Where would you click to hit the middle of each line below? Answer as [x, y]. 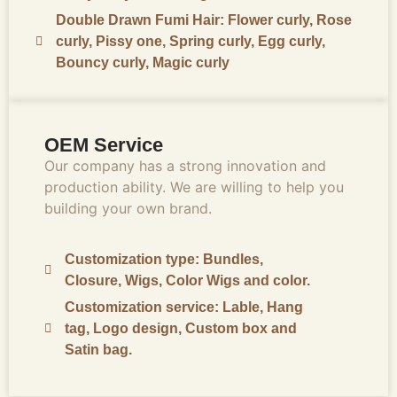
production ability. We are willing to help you [194, 187]
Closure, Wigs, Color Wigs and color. [187, 281]
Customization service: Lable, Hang [183, 307]
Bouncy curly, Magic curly [142, 62]
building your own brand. [128, 208]
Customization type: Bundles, [163, 260]
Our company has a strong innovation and [185, 165]
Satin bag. [98, 350]
